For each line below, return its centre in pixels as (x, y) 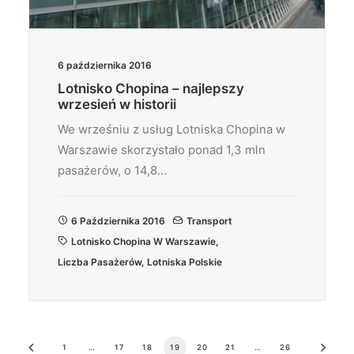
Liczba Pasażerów (100, 262)
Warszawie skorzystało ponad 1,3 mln (162, 150)
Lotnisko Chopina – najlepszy (151, 88)
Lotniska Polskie (185, 262)
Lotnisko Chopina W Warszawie (143, 241)
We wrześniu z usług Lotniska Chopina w (171, 129)
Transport (209, 221)
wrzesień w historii (117, 104)
